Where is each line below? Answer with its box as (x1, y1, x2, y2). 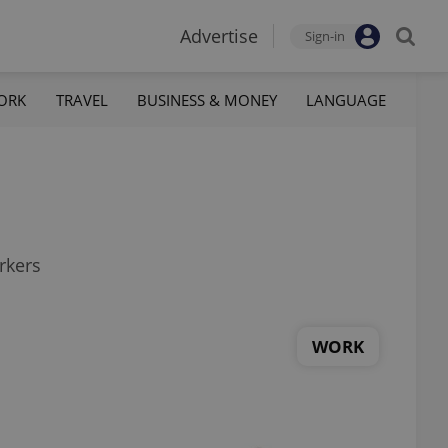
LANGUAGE (305, 89, 386, 110)
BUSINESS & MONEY (136, 89, 277, 110)
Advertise (180, 24, 258, 48)
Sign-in (305, 27, 345, 45)
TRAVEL (55, 89, 108, 110)
